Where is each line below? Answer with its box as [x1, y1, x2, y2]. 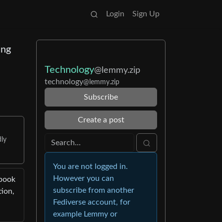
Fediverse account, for [53, 198, 130, 206]
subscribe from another [53, 186, 134, 194]
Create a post [77, 116, 124, 124]
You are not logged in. [53, 163, 128, 170]
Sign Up [132, 10, 160, 18]
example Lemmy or [53, 210, 117, 218]
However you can [53, 174, 114, 182]
